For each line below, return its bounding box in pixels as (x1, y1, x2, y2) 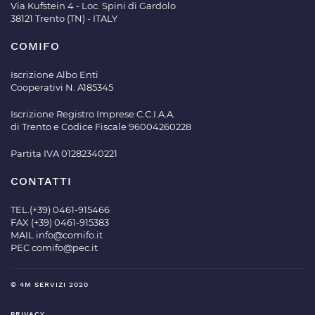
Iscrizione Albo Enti (11, 69, 98, 81)
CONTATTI (11, 174, 72, 188)
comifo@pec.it (32, 242, 98, 254)
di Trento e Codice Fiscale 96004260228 (11, 121, 191, 133)
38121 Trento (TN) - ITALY (11, 13, 117, 25)
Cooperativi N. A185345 (11, 82, 113, 94)
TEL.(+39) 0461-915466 (11, 204, 110, 216)
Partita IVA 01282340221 (11, 148, 117, 160)
